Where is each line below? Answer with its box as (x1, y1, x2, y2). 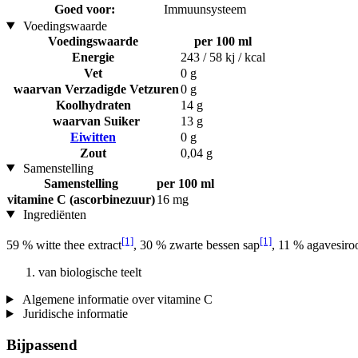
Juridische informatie (19, 306, 128, 320)
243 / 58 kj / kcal (181, 50, 265, 64)
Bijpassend (6, 336, 78, 353)
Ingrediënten (19, 207, 86, 221)
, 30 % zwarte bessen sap (133, 237, 260, 252)
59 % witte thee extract (6, 237, 121, 252)
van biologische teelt (38, 265, 141, 279)
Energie (72, 50, 114, 64)
